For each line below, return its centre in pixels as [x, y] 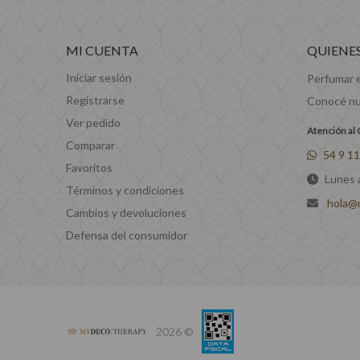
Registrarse [95, 100]
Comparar [90, 145]
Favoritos [89, 168]
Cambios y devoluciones [126, 213]
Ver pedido [93, 123]
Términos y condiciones [125, 190]
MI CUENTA [102, 50]
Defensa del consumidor [127, 235]
